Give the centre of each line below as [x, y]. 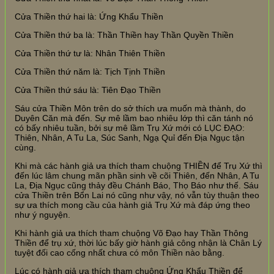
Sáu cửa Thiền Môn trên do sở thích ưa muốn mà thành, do [130, 108]
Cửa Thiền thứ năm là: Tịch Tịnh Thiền [90, 71]
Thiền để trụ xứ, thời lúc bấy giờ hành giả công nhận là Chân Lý [138, 243]
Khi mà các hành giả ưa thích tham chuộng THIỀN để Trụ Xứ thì [139, 165]
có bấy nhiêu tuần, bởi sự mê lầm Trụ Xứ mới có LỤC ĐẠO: [130, 128]
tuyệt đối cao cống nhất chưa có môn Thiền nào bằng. [120, 252]
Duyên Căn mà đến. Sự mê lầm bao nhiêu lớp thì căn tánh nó [134, 118]
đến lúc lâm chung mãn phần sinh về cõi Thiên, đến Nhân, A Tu [137, 175]
